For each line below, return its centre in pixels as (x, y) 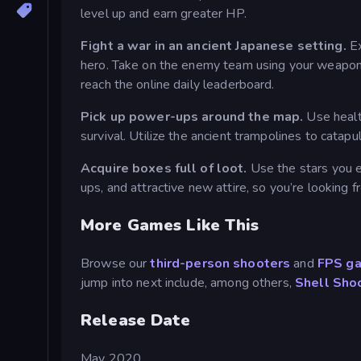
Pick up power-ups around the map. (194, 116)
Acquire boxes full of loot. (166, 168)
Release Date (136, 320)
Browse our (116, 263)
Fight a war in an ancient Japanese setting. (215, 46)
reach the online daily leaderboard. (178, 84)
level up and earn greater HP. (164, 13)
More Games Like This (170, 225)
